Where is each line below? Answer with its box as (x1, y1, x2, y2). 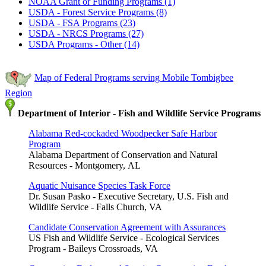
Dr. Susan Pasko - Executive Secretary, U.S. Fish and (28, 191, 229, 201)
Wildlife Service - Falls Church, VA (28, 201, 162, 212)
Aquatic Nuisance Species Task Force (28, 180, 170, 191)
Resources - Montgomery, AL (28, 160, 141, 170)
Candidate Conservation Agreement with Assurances (28, 221, 226, 232)
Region (5, 87, 32, 98)
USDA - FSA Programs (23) (28, 17, 135, 28)
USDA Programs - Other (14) (28, 39, 140, 49)
